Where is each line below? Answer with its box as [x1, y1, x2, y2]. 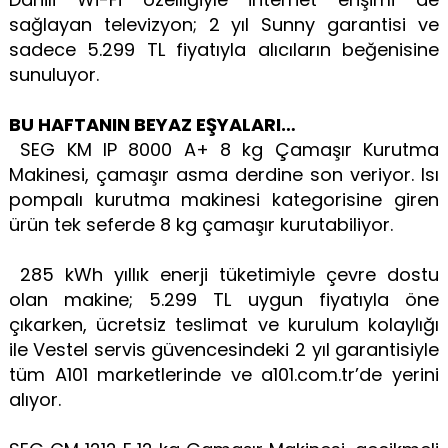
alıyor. [8, 386, 66, 412]
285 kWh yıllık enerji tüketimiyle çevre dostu [8, 261, 440, 287]
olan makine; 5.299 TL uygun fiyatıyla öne [8, 286, 440, 312]
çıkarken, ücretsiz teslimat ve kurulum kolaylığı [8, 311, 440, 337]
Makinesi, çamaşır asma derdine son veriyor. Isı [8, 161, 440, 187]
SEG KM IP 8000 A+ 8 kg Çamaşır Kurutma [8, 136, 440, 162]
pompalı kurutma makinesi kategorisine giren [8, 186, 440, 212]
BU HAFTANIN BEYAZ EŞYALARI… [8, 111, 296, 137]
